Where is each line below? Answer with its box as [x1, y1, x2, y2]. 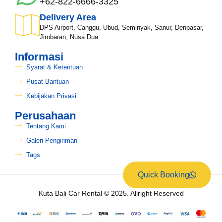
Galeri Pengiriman [26, 136, 77, 144]
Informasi [15, 50, 63, 63]
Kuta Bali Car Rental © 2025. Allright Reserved [38, 189, 184, 197]
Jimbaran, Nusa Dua [40, 33, 98, 41]
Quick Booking [137, 170, 189, 179]
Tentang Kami [26, 122, 66, 130]
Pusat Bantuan [26, 77, 69, 85]
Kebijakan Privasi [26, 92, 76, 100]
